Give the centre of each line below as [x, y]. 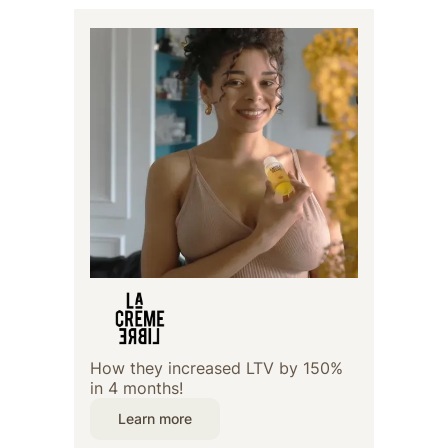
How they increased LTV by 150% [216, 368]
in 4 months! [136, 388]
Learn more [155, 419]
